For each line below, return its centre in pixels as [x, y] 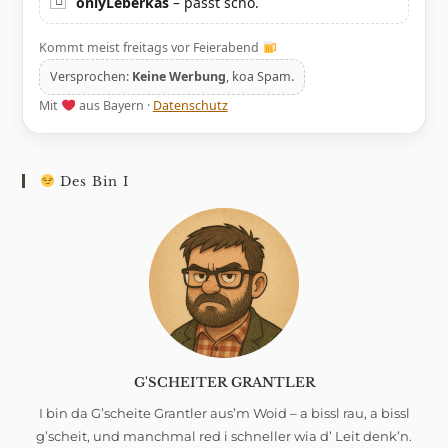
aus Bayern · [114, 105]
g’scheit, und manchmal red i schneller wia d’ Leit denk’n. [224, 435]
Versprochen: [91, 76]
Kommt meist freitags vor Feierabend [151, 47]
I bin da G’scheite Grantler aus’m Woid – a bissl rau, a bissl [224, 412]
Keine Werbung [179, 76]
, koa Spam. [260, 76]
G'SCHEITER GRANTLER [224, 382]
